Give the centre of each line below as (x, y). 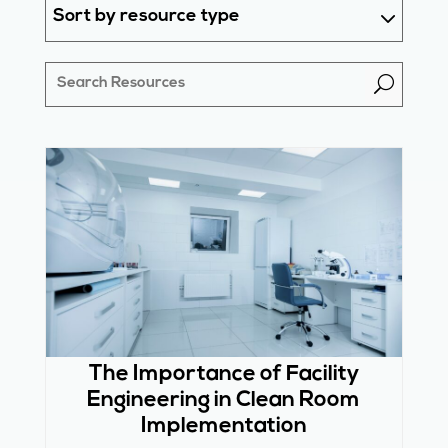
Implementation (223, 427)
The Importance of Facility (223, 375)
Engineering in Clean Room (224, 401)
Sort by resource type (147, 17)
